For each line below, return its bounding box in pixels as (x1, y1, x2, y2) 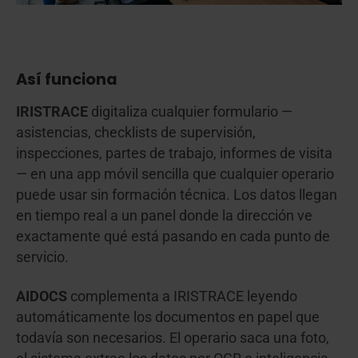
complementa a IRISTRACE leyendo (67, 288, 297, 304)
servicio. (16, 249, 69, 265)
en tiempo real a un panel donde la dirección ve (16, 207, 312, 224)
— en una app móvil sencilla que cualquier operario (16, 165, 334, 182)
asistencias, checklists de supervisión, (16, 124, 256, 141)
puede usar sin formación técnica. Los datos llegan (16, 186, 337, 203)
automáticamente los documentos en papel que (16, 308, 320, 325)
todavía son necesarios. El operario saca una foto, (16, 329, 329, 346)
